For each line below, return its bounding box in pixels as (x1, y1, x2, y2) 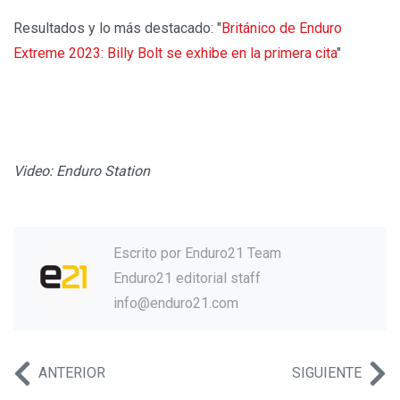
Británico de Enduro (221, 19, 342, 37)
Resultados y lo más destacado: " (13, 19, 221, 37)
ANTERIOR (38, 363, 105, 381)
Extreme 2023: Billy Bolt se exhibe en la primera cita (13, 44, 337, 62)
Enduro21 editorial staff (113, 269, 261, 287)
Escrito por (113, 244, 185, 262)
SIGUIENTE (292, 363, 362, 381)
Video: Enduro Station (13, 162, 150, 179)
